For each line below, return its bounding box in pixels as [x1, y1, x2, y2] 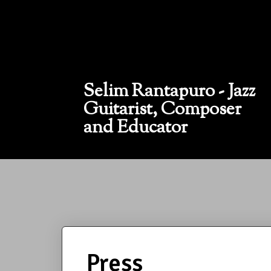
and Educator [83, 115, 188, 141]
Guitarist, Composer [83, 97, 241, 123]
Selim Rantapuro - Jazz [83, 79, 255, 105]
